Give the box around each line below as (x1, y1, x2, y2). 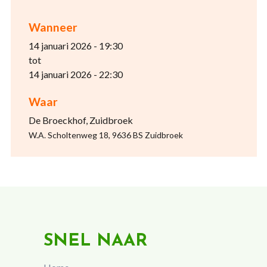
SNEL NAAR (43, 232, 147, 250)
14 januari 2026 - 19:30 (28, 40, 123, 52)
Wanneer (28, 20, 77, 35)
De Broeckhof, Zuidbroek (28, 114, 133, 126)
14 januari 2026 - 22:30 (28, 69, 123, 80)
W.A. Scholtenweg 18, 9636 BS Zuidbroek (28, 130, 183, 141)
